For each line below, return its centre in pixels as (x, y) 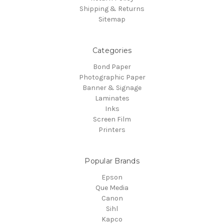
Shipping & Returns (112, 8)
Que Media (112, 187)
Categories (112, 50)
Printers (112, 129)
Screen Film (112, 119)
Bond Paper (112, 66)
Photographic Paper (112, 77)
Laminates (112, 98)
